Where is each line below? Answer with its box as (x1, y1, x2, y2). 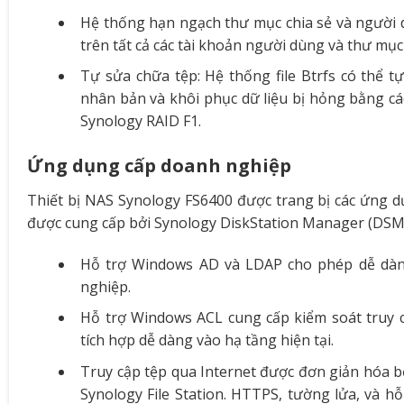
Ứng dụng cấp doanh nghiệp (27, 152, 292, 178)
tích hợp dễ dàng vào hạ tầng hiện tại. (80, 330, 335, 351)
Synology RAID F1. (80, 111, 202, 132)
